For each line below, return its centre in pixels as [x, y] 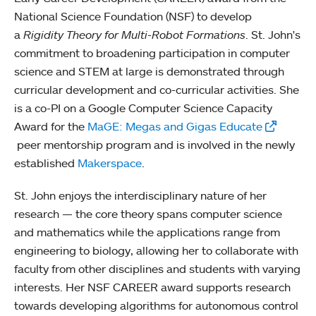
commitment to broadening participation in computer [152, 53]
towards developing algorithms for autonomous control [156, 305]
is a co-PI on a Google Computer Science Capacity [143, 108]
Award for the [51, 126]
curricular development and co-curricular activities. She [157, 90]
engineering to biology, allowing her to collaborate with [156, 250]
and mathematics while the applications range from [147, 232]
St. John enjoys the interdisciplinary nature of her [140, 195]
